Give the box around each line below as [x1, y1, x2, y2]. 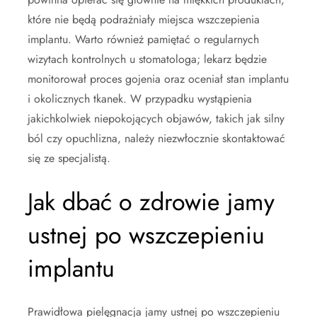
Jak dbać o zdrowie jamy [28, 185, 275, 220]
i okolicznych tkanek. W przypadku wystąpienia [28, 91, 252, 108]
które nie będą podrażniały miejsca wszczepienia [28, 11, 260, 28]
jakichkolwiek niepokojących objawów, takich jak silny [28, 110, 284, 127]
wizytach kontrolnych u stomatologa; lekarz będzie [28, 51, 267, 68]
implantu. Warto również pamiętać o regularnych [28, 31, 259, 48]
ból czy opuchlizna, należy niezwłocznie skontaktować [28, 130, 285, 147]
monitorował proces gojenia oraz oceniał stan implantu [28, 71, 289, 88]
